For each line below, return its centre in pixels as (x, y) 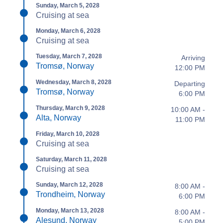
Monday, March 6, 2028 (68, 31)
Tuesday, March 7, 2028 (69, 56)
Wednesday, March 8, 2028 (74, 82)
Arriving (193, 58)
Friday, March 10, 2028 (68, 134)
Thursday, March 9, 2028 (70, 108)
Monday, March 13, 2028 (70, 211)
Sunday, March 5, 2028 (68, 5)
